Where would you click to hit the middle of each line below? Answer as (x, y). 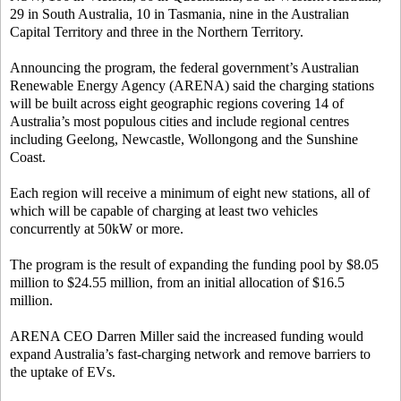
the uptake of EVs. (63, 372)
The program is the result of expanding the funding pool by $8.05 (194, 264)
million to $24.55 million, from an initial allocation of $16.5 (177, 282)
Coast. (28, 157)
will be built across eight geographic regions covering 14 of (177, 103)
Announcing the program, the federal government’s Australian (184, 68)
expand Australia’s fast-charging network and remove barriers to (190, 354)
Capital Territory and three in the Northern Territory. (157, 32)
